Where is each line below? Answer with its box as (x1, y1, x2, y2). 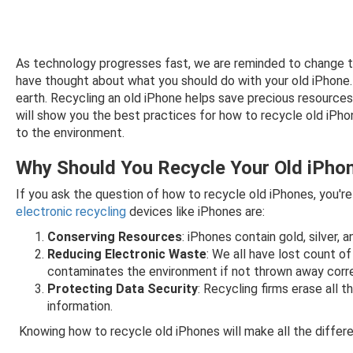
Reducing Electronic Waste (47, 247, 206, 262)
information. (47, 299, 113, 314)
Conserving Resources (47, 229, 182, 244)
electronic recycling (16, 204, 126, 219)
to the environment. (16, 125, 124, 140)
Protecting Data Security (47, 281, 198, 296)
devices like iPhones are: (126, 204, 265, 219)
